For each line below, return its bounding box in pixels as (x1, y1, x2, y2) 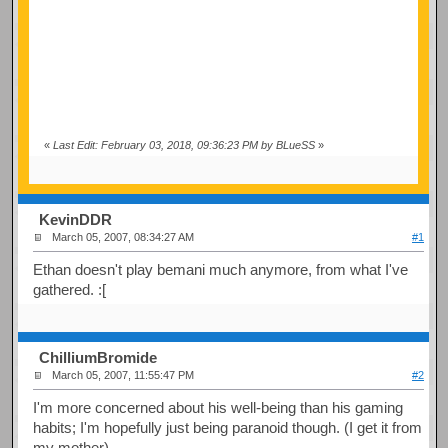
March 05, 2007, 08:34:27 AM (52, 231, 195, 244)
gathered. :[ (33, 280, 107, 298)
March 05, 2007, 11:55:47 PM (52, 369, 195, 382)
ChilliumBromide (39, 349, 158, 367)
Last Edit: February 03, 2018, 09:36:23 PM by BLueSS (52, 138, 315, 151)
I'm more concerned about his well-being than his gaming (33, 398, 404, 416)
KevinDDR (39, 211, 113, 229)
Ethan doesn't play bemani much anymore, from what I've (33, 260, 409, 278)
